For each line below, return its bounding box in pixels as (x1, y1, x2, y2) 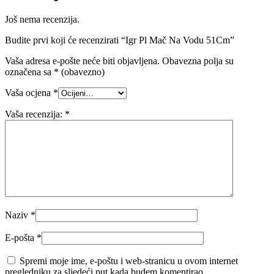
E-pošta (5, 232, 37, 243)
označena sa (5, 67, 54, 78)
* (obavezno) (54, 67, 105, 78)
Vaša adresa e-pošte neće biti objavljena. (5, 56, 160, 67)
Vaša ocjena (5, 87, 53, 98)
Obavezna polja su (162, 56, 234, 67)
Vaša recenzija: (5, 109, 65, 120)
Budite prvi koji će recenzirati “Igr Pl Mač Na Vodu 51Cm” (5, 35, 234, 46)
